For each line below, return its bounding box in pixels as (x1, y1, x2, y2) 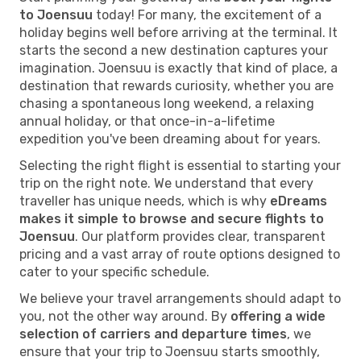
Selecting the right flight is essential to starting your (19, 157, 341, 173)
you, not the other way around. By (19, 308, 230, 324)
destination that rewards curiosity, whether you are (19, 77, 334, 93)
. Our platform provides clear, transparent (75, 228, 326, 244)
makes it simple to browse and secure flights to (19, 210, 324, 226)
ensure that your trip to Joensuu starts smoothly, (19, 343, 320, 359)
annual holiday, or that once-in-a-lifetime (19, 113, 275, 129)
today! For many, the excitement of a (93, 6, 322, 23)
